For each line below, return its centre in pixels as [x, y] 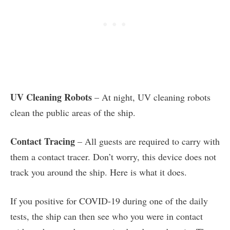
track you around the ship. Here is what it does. [99, 172]
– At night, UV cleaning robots [151, 97]
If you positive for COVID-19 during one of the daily [109, 201]
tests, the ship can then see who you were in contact [107, 216]
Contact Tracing [43, 141]
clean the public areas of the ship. [73, 113]
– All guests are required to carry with [147, 141]
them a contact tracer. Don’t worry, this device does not [113, 157]
